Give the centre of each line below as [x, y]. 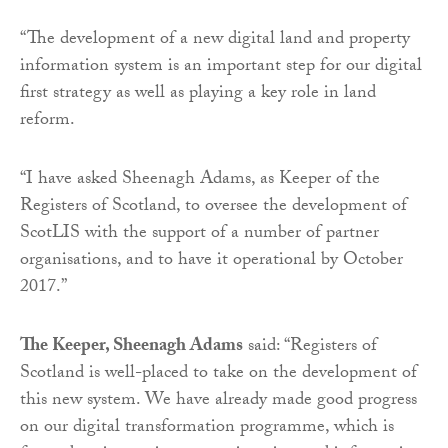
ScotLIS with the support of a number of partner [199, 234]
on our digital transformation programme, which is [207, 428]
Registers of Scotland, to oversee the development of [213, 207]
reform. [47, 121]
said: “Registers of [310, 347]
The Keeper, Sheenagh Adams [131, 347]
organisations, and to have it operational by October [211, 261]
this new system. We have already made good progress [218, 401]
